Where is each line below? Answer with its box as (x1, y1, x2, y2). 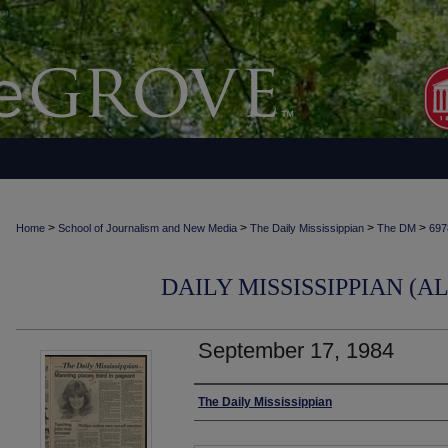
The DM (377, 222, 416, 234)
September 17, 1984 (198, 338, 394, 363)
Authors (194, 393, 259, 415)
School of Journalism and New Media (58, 222, 237, 234)
